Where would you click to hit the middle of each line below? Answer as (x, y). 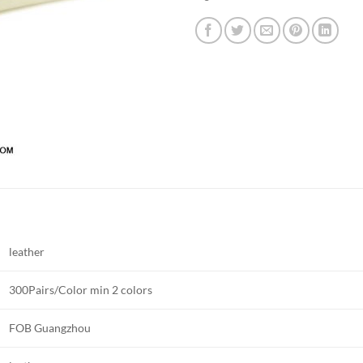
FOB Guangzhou (50, 328)
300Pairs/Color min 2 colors (81, 290)
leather (27, 252)
